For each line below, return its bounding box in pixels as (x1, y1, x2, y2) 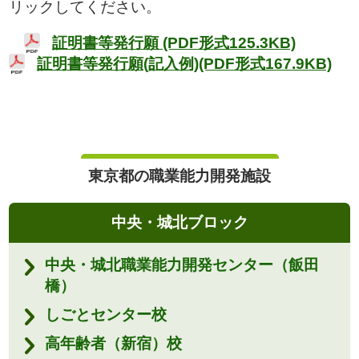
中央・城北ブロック (111, 213, 248, 231)
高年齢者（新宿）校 (45, 334, 182, 352)
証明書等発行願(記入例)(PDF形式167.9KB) (37, 54, 332, 72)
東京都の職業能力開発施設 (88, 167, 271, 184)
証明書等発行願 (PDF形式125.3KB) (52, 34, 296, 51)
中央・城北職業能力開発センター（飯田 (45, 256, 319, 273)
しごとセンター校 (45, 305, 167, 323)
